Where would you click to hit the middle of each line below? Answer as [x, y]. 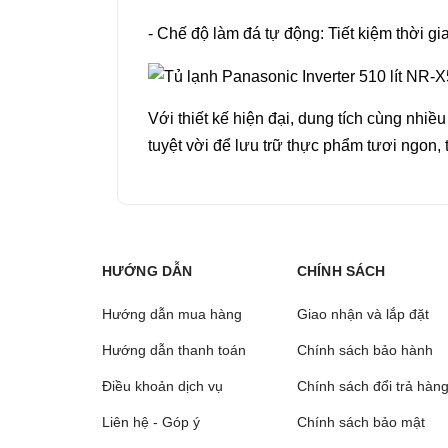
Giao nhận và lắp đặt [363, 314]
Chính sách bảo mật [361, 422]
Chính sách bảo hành [365, 350]
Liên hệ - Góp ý [151, 422]
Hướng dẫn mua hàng [172, 314]
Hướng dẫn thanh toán [174, 350]
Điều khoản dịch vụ [162, 386]
